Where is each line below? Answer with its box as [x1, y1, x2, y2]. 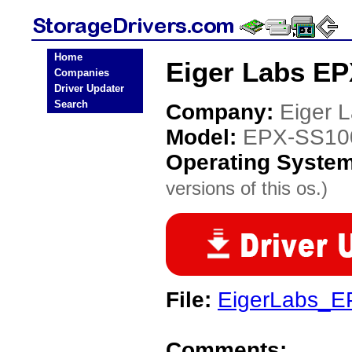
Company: [166, 100, 280, 124]
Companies [54, 67, 109, 79]
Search [54, 98, 88, 110]
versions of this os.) [166, 178, 328, 199]
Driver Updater [54, 82, 124, 94]
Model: [166, 125, 243, 149]
